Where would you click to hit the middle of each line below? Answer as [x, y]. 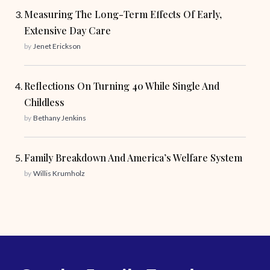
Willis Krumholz [59, 173]
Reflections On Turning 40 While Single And [122, 86]
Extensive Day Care [67, 30]
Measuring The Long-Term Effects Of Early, [123, 14]
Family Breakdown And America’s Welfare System [133, 158]
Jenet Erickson [57, 46]
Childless [44, 102]
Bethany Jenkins [60, 118]
